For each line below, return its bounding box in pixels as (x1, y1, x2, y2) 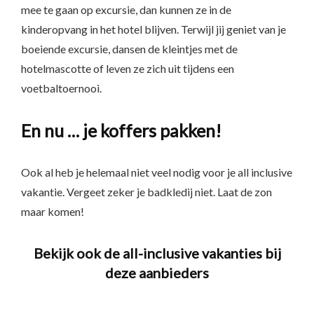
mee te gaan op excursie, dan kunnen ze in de (21, 3, 231, 16)
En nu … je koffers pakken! (21, 120, 221, 141)
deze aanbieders (105, 264, 209, 281)
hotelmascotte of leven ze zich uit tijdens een (21, 62, 234, 75)
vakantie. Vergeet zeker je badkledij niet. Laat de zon (21, 185, 272, 198)
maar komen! (21, 205, 84, 218)
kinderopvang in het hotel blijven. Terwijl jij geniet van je (21, 22, 286, 36)
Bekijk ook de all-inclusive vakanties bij (33, 245, 281, 261)
